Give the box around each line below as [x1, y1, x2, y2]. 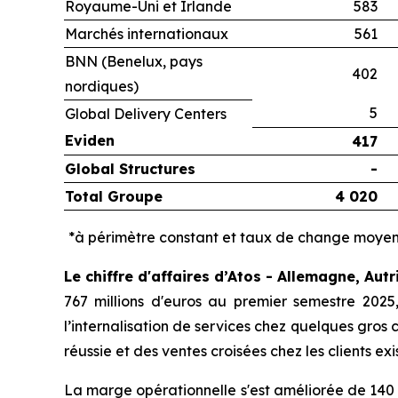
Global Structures [65, 160, 200, 179]
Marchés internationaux [65, 25, 228, 44]
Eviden [65, 131, 115, 150]
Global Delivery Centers [65, 105, 230, 123]
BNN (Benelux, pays [65, 52, 203, 71]
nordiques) [65, 77, 139, 96]
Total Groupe [65, 187, 163, 206]
